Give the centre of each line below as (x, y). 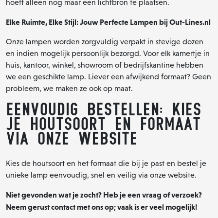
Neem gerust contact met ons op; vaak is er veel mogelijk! (101, 207)
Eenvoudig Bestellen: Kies (103, 109)
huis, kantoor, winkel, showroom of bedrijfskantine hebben (105, 65)
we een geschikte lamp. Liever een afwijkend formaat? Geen (109, 76)
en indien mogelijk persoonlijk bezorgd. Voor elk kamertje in (108, 53)
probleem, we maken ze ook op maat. (69, 88)
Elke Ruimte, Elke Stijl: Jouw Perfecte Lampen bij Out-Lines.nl (108, 22)
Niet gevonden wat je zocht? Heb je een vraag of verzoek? (104, 194)
